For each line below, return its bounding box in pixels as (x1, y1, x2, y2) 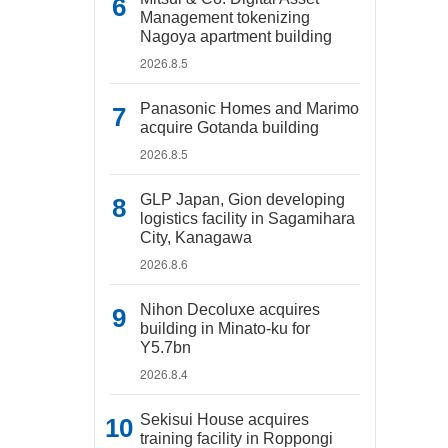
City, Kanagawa (140, 229, 252, 246)
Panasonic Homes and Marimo (140, 100, 359, 117)
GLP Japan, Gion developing (140, 191, 345, 208)
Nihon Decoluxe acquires (140, 301, 320, 318)
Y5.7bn (140, 339, 191, 356)
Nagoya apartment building (140, 28, 332, 45)
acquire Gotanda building (140, 119, 319, 136)
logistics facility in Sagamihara (140, 210, 355, 227)
